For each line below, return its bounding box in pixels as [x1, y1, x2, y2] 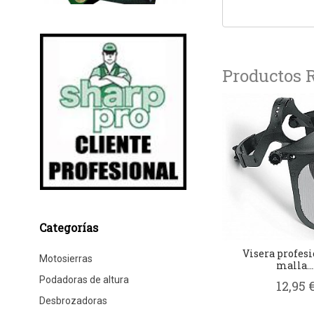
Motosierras [39, 252, 93, 264]
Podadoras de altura [39, 273, 129, 285]
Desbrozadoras [39, 294, 107, 306]
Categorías [39, 219, 98, 235]
